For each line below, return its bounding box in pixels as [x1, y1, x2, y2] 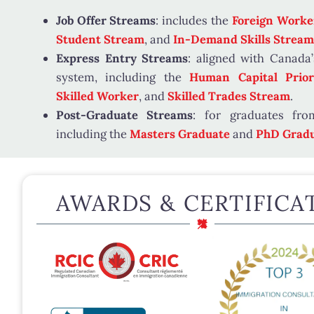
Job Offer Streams [56, 13, 156, 29]
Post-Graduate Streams [56, 107, 193, 123]
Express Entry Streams [56, 50, 188, 67]
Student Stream [56, 32, 144, 48]
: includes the [156, 13, 232, 29]
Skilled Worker [56, 88, 139, 104]
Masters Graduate [130, 126, 230, 142]
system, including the [56, 69, 189, 86]
